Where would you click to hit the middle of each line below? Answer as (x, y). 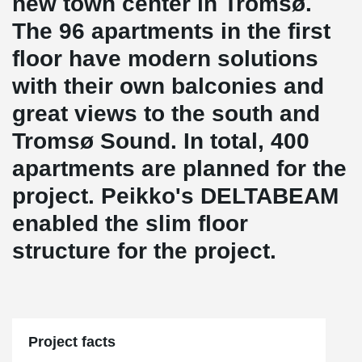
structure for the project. (147, 251)
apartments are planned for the (179, 168)
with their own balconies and (168, 86)
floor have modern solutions (165, 59)
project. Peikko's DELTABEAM (175, 196)
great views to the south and (166, 114)
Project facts (72, 342)
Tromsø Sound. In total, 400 (161, 141)
